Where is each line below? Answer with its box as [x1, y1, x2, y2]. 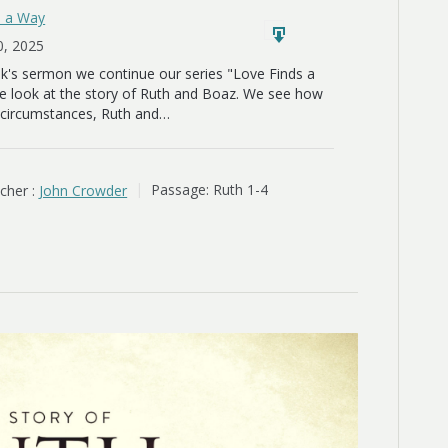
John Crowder [39, 180, 128, 200]
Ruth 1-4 [213, 180, 269, 200]
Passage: [151, 180, 210, 200]
